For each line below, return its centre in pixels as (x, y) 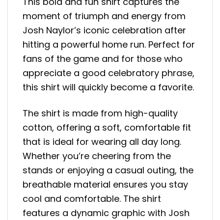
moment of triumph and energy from (104, 16)
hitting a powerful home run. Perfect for (109, 45)
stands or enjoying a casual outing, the (108, 170)
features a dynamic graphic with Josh (106, 213)
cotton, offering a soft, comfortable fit (107, 127)
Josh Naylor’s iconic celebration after (104, 30)
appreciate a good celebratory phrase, (109, 73)
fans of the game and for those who (103, 59)
